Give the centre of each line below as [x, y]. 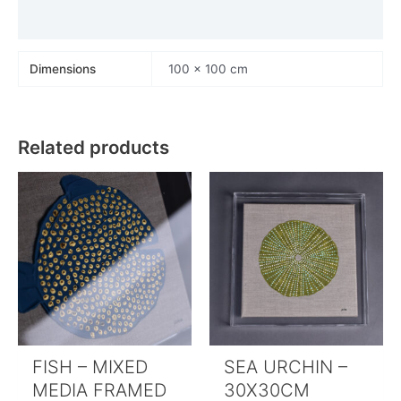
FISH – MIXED [90, 367]
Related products [94, 147]
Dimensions [63, 69]
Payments [48, 23]
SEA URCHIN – [286, 367]
